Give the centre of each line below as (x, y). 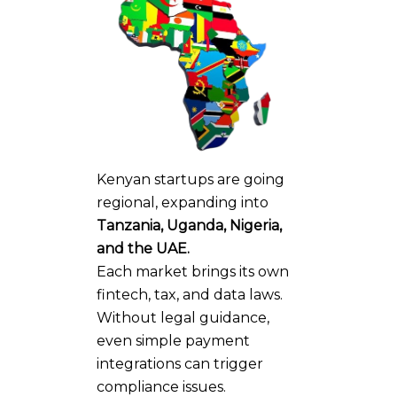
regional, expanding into (183, 202)
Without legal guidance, (183, 317)
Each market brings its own (193, 271)
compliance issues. (161, 386)
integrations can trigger (180, 363)
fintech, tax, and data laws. (190, 294)
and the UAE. (143, 248)
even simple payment (173, 340)
